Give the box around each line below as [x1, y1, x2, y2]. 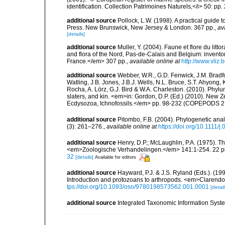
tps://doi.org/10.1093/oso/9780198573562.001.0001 [67, 183, 209, 191]
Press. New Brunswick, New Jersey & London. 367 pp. [67, 24, 214, 31]
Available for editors [95, 155, 136, 160]
